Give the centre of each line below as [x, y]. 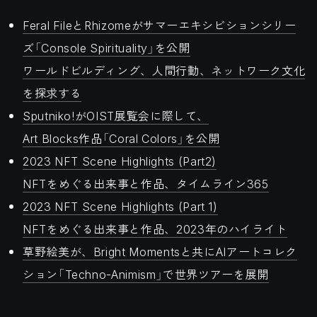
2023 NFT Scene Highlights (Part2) [120, 161]
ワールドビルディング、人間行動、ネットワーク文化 [164, 70]
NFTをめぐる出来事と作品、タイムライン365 [146, 183]
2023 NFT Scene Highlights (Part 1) [120, 206]
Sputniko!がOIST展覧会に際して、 [116, 115]
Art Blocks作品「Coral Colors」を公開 [121, 138]
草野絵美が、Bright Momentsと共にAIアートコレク [160, 251]
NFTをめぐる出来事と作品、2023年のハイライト [155, 229]
